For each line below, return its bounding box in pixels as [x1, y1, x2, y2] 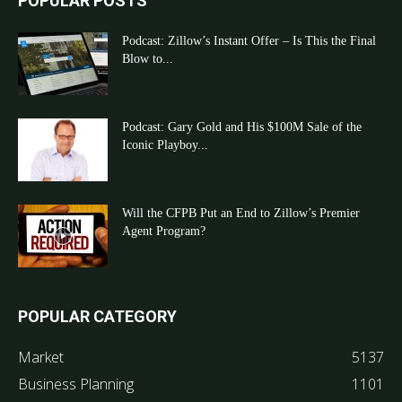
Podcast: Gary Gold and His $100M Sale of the [122, 119, 362, 134]
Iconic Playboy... [122, 137, 208, 152]
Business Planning [18, 373, 134, 394]
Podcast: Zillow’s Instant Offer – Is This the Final [122, 33, 376, 48]
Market [18, 346, 64, 367]
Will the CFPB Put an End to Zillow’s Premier [122, 205, 360, 220]
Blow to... [122, 51, 173, 66]
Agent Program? [122, 223, 205, 238]
